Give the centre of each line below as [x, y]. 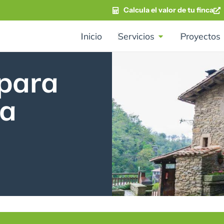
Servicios [136, 36]
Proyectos [200, 36]
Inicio [91, 36]
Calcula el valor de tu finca [168, 10]
